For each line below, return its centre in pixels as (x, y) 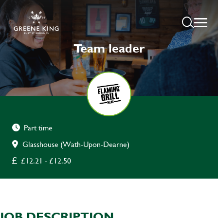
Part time (38, 127)
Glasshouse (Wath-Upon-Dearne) (76, 144)
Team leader (109, 48)
